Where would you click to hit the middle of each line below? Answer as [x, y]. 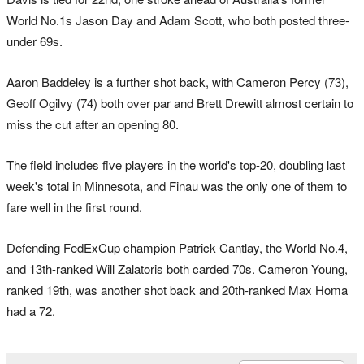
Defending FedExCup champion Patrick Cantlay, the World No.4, [177, 247]
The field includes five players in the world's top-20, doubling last [176, 164]
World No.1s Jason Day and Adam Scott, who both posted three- [178, 19]
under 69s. [35, 41]
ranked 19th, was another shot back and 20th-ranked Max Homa [177, 289]
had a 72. [31, 310]
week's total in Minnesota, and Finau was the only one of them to [177, 185]
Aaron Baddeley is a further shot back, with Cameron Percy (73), [178, 81]
